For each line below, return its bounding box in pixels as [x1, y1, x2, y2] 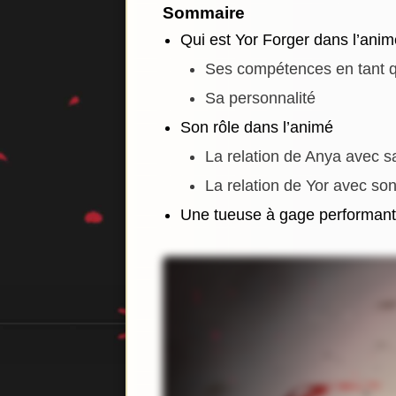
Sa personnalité [205, 89, 316, 107]
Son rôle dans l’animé [180, 118, 333, 136]
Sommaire [163, 4, 245, 22]
